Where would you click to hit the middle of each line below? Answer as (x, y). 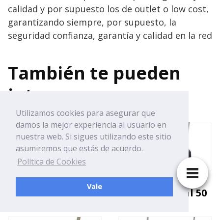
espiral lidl (35, 193)
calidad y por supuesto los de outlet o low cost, (108, 9)
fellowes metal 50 (162, 193)
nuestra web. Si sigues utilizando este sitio (94, 137)
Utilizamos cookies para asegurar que (85, 113)
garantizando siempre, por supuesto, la (92, 22)
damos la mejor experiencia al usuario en (91, 125)
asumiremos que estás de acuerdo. (79, 149)
